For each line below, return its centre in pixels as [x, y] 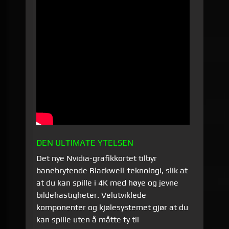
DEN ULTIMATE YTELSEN [85, 142]
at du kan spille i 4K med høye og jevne [108, 182]
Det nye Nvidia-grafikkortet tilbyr [97, 158]
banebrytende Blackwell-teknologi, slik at [112, 170]
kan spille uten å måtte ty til [88, 219]
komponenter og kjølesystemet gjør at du [112, 207]
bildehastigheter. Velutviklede [91, 195]
